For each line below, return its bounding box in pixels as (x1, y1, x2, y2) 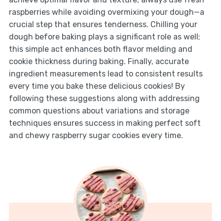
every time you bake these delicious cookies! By (8, 81, 185, 91)
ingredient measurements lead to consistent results (8, 69, 203, 79)
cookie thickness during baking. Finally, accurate (8, 57, 189, 67)
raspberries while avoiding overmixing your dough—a (8, 7, 204, 17)
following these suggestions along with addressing (8, 94, 200, 104)
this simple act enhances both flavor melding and (8, 44, 192, 54)
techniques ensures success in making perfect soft (8, 118, 201, 128)
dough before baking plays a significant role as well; (8, 32, 200, 42)
